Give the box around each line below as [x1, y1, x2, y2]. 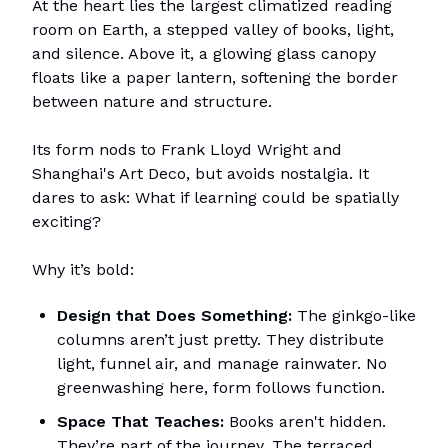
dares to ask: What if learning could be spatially [32, 188, 399, 208]
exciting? [32, 212, 101, 232]
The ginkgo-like [297, 306, 416, 326]
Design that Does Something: [57, 306, 292, 326]
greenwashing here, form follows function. [57, 378, 385, 398]
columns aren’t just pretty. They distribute [57, 330, 384, 350]
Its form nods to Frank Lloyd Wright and [32, 140, 342, 160]
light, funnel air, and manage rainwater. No [57, 354, 387, 374]
